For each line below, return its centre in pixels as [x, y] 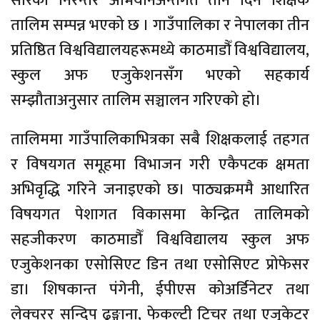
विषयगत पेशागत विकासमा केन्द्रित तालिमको [160, 214]
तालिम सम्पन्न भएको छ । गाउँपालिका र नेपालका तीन [160, 25]
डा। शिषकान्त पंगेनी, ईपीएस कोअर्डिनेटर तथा [160, 289]
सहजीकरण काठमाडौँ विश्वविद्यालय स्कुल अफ [160, 239]
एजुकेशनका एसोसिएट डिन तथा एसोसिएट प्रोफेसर [160, 264]
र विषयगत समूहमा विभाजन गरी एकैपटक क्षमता [160, 164]
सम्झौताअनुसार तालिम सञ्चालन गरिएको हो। [136, 100]
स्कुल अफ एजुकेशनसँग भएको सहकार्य [160, 75]
